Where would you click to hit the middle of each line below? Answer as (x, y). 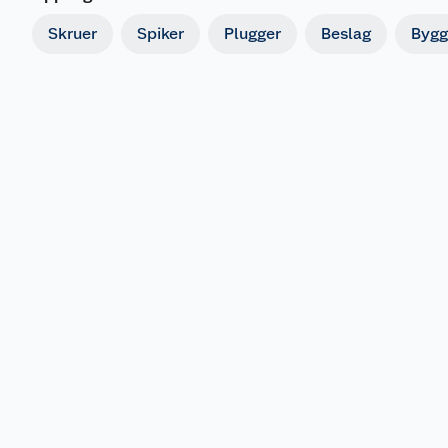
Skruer (72, 33)
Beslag (346, 33)
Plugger (252, 33)
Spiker (160, 33)
